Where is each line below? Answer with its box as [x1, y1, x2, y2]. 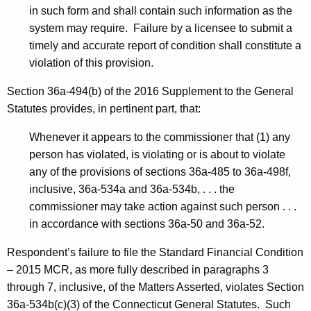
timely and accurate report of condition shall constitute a [29, 40, 301, 52]
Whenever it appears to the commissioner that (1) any [29, 131, 290, 144]
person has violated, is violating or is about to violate [29, 149, 285, 161]
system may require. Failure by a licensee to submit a [29, 22, 292, 35]
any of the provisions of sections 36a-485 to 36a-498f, [29, 166, 291, 178]
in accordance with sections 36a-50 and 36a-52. [29, 218, 264, 230]
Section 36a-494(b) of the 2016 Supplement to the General [7, 85, 294, 98]
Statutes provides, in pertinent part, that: [7, 103, 201, 115]
